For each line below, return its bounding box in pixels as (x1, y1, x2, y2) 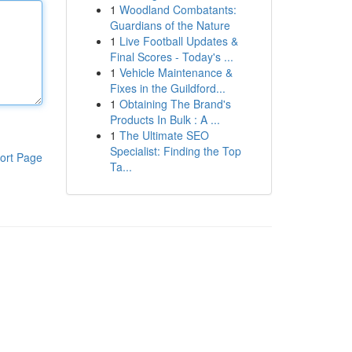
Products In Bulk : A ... (109, 112, 220, 127)
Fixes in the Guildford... (109, 80, 225, 96)
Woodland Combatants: (119, 2, 236, 17)
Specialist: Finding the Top (109, 143, 241, 159)
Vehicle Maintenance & (119, 64, 233, 80)
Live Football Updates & (119, 33, 238, 49)
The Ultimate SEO (119, 127, 209, 143)
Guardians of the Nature (109, 17, 230, 33)
